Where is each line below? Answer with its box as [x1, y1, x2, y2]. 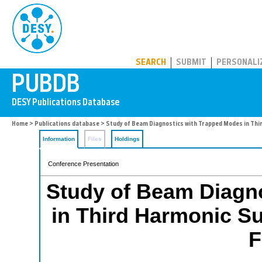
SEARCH [136, 58, 166, 67]
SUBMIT [176, 58, 206, 67]
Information [43, 136, 75, 142]
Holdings [115, 136, 140, 142]
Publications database [35, 121, 99, 127]
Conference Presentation [48, 160, 119, 167]
